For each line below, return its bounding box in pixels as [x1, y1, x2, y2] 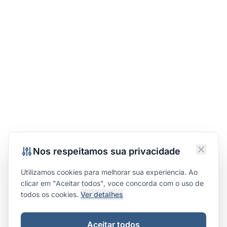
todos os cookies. [21, 190, 81, 199]
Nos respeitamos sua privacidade [33, 146, 180, 157]
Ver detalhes [81, 190, 123, 199]
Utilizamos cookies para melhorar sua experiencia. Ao [21, 168, 198, 176]
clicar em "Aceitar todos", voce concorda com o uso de [21, 179, 204, 187]
